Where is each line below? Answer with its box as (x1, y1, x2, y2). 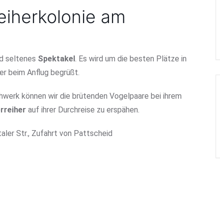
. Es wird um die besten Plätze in (75, 54, 187, 63)
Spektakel (38, 54, 75, 63)
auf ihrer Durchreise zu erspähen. (26, 105, 139, 114)
